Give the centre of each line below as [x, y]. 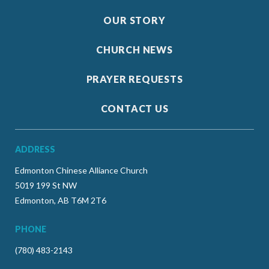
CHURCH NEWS [134, 50]
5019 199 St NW [46, 186]
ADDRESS [35, 150]
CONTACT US [134, 109]
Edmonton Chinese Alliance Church [81, 171]
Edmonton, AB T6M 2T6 [61, 201]
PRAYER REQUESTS [134, 79]
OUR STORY [134, 20]
